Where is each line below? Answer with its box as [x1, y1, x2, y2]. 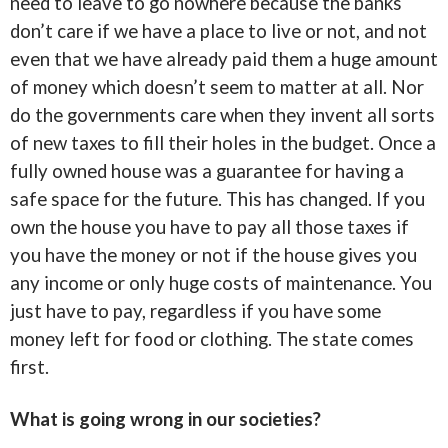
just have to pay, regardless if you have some [10, 300, 381, 322]
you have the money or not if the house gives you [10, 244, 417, 266]
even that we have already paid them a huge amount [10, 48, 438, 70]
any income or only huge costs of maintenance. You [10, 272, 432, 294]
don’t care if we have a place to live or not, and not [10, 20, 427, 42]
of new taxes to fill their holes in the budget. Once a [10, 132, 436, 154]
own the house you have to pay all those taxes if [10, 216, 409, 238]
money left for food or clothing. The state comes [10, 328, 414, 350]
